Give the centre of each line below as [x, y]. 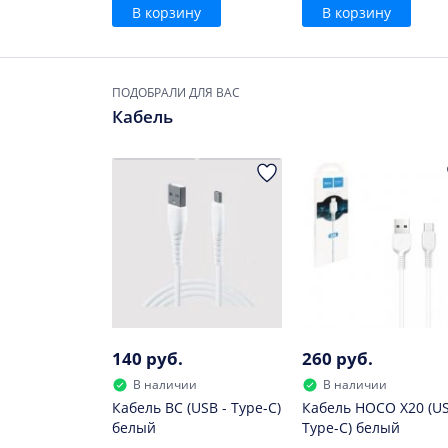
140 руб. [147, 358]
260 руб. [337, 358]
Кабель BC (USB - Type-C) [196, 407]
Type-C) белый [351, 427]
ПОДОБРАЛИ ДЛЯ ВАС [176, 92]
